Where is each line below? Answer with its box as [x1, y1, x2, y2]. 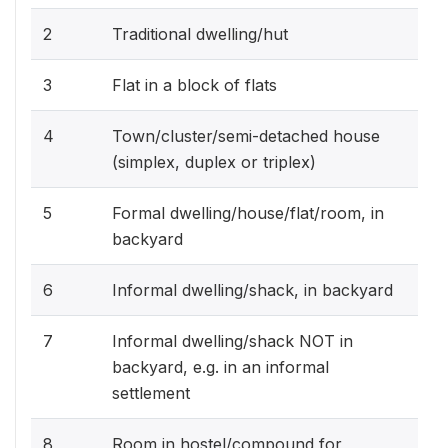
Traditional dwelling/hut [112, 23, 288, 44]
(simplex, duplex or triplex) [112, 151, 316, 172]
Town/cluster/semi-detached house [112, 125, 380, 146]
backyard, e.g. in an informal [112, 356, 329, 377]
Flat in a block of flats [112, 74, 277, 95]
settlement [112, 382, 190, 403]
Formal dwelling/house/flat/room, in [112, 202, 384, 223]
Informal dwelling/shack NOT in [112, 330, 353, 351]
